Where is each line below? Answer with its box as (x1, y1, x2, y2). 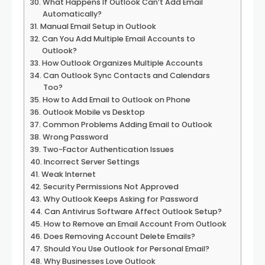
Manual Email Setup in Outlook (40, 21, 156, 31)
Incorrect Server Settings (43, 157, 140, 167)
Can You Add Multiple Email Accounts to (41, 34, 195, 44)
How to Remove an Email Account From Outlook (43, 219, 227, 229)
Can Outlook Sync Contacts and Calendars (43, 70, 210, 80)
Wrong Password (42, 132, 108, 142)
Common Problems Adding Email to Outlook (42, 119, 212, 130)
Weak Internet (41, 169, 96, 179)
